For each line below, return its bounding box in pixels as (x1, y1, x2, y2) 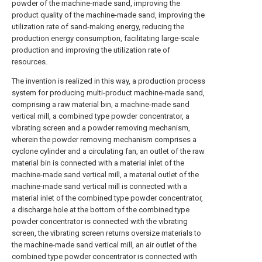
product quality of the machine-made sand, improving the (12, 11, 205, 19)
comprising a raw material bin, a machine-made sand (12, 100, 189, 109)
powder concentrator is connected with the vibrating (12, 217, 188, 226)
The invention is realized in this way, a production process (12, 77, 205, 85)
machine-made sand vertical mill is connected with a (12, 182, 187, 191)
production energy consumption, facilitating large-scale (12, 34, 199, 43)
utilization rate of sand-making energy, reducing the (12, 22, 184, 31)
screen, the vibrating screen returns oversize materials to (12, 229, 201, 237)
